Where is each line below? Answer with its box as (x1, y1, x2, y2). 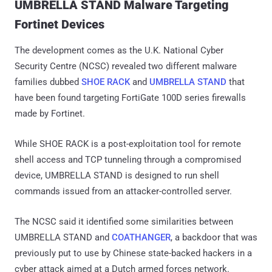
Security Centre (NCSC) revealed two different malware (15, 60, 237, 72)
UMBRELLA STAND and (15, 231, 112, 243)
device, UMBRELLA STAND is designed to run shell (15, 169, 219, 181)
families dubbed (15, 76, 81, 87)
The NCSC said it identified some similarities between (15, 216, 233, 227)
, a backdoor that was (171, 231, 257, 243)
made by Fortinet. (15, 107, 85, 119)
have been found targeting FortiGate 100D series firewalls (15, 92, 246, 103)
